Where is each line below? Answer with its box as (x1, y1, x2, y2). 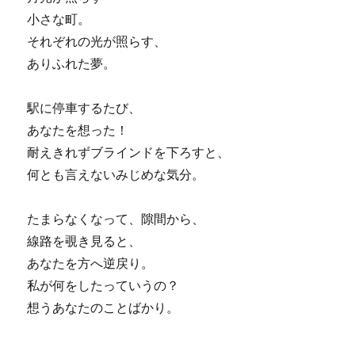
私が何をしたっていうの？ (27, 277, 180, 293)
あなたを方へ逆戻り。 (27, 254, 155, 271)
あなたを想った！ (27, 121, 129, 138)
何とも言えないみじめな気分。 (27, 166, 205, 182)
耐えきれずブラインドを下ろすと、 (27, 143, 231, 160)
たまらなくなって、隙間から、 (27, 210, 205, 227)
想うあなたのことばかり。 (27, 299, 180, 315)
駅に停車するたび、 (27, 99, 142, 116)
